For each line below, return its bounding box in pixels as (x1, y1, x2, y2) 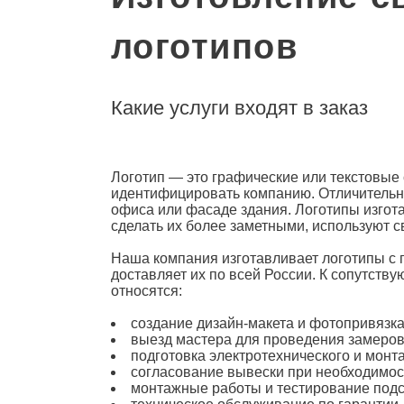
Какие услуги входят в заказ (110, 96, 368, 119)
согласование (130, 363, 227, 380)
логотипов (110, 26, 298, 66)
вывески (226, 363, 288, 380)
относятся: (110, 282, 182, 298)
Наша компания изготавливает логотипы (110, 250, 389, 266)
